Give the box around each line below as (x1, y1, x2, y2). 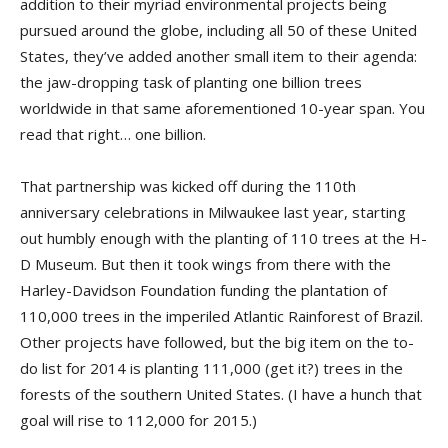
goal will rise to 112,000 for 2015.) (20, 410, 257, 430)
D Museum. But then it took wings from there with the (20, 254, 391, 274)
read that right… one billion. (20, 124, 206, 144)
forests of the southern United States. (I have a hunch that (20, 384, 422, 404)
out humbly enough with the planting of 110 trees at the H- (20, 228, 427, 248)
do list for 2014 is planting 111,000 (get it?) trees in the (20, 358, 403, 378)
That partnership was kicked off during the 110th (20, 176, 356, 196)
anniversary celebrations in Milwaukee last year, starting (20, 202, 406, 222)
